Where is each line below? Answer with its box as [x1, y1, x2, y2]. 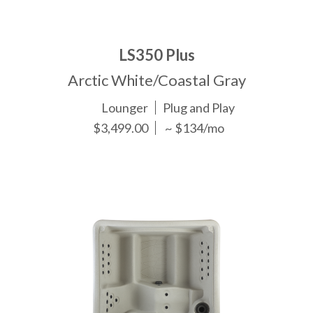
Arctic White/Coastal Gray [67, 70, 246, 89]
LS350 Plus [118, 45, 195, 64]
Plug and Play [163, 99, 235, 115]
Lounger [101, 99, 149, 115]
